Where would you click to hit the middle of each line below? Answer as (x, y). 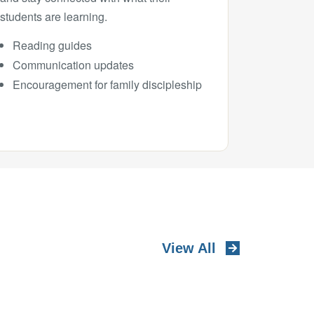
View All (189, 248)
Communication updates (74, 65)
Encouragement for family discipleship (108, 84)
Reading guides (53, 45)
